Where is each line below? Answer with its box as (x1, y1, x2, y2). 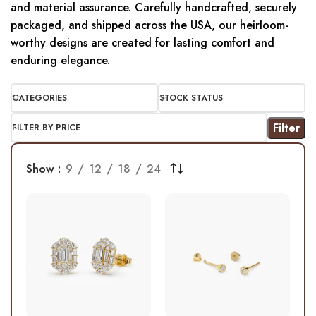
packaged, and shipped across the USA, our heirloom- (11, 17, 288, 34)
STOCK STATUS (159, 92, 223, 105)
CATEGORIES (12, 92, 67, 105)
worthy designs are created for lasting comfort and (11, 35, 274, 51)
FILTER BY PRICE (12, 121, 80, 135)
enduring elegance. (11, 52, 110, 69)
